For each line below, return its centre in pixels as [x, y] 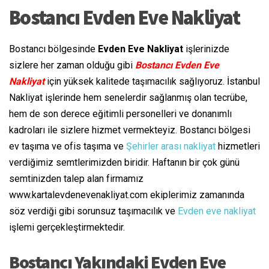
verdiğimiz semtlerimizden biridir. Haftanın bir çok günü [124, 163]
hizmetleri [238, 147]
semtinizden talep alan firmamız [76, 179]
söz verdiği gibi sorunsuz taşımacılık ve [93, 211]
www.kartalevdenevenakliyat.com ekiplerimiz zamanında [127, 195]
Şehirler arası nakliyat [171, 147]
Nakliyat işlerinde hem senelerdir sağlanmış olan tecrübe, [128, 98]
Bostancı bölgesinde [53, 49]
